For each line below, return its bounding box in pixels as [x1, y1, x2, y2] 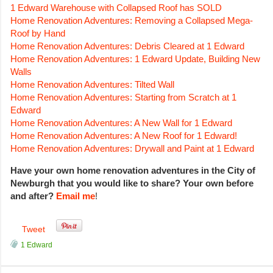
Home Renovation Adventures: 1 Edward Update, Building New [10, 54, 260, 65]
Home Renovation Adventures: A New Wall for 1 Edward [10, 118, 232, 129]
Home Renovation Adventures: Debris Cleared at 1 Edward [10, 41, 244, 52]
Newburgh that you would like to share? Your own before [10, 178, 253, 189]
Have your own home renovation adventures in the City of [10, 165, 255, 176]
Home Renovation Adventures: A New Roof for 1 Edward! [10, 130, 237, 141]
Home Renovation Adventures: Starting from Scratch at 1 [10, 92, 236, 103]
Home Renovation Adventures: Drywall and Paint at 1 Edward [10, 143, 254, 154]
